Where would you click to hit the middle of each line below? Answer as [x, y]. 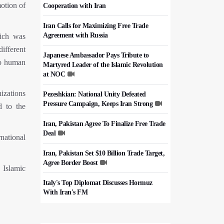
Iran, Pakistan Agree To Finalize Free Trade [104, 124]
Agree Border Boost [70, 163]
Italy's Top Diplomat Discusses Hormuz [98, 183]
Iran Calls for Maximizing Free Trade [95, 26]
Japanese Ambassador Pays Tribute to [96, 55]
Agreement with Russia [75, 35]
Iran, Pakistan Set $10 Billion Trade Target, [104, 153]
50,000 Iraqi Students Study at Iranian [97, 212]
